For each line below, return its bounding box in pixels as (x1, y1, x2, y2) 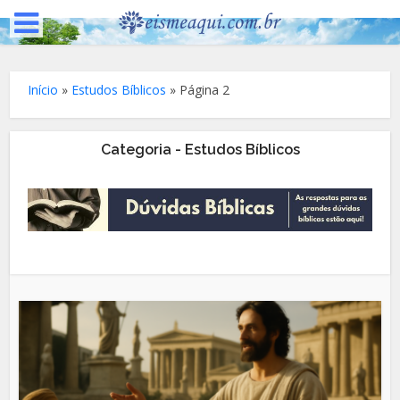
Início (28, 81, 59, 98)
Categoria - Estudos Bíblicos (100, 141, 300, 158)
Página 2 (179, 81, 230, 98)
